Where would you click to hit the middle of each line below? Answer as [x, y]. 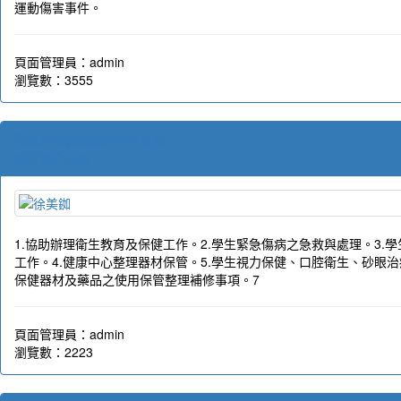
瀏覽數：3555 [54, 80]
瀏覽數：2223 [54, 352]
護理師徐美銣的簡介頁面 [96, 140]
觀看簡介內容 [52, 158]
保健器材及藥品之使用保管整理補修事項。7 [137, 280]
